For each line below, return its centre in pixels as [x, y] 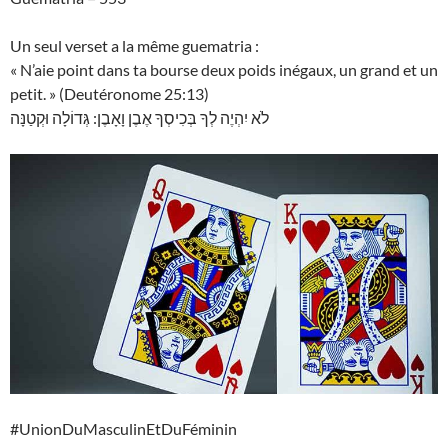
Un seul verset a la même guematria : [134, 46]
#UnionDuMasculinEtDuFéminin [123, 429]
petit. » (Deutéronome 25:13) [109, 94]
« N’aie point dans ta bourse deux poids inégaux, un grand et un [224, 70]
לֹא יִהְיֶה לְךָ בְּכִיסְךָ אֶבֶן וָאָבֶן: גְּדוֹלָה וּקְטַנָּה [139, 118]
